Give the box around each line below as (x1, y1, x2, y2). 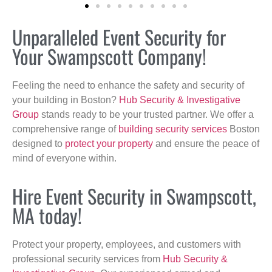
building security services (118, 123, 227, 134)
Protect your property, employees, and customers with (12, 239, 241, 250)
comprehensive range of (12, 123, 118, 134)
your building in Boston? (12, 94, 119, 105)
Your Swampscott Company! (12, 41, 206, 70)
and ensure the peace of (153, 138, 259, 149)
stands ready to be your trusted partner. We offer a (39, 109, 254, 120)
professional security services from (12, 254, 163, 265)
